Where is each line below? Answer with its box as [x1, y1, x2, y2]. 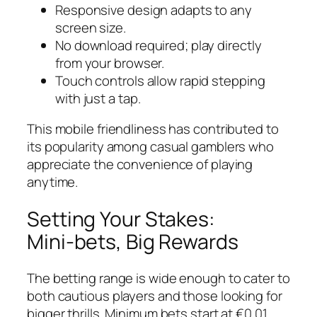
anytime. [27, 173, 79, 192]
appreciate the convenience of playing [27, 155, 253, 174]
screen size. [55, 18, 126, 37]
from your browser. [55, 53, 165, 72]
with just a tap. [55, 88, 141, 108]
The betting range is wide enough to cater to [27, 269, 290, 288]
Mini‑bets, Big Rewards [27, 227, 238, 255]
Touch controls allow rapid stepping [55, 71, 265, 90]
